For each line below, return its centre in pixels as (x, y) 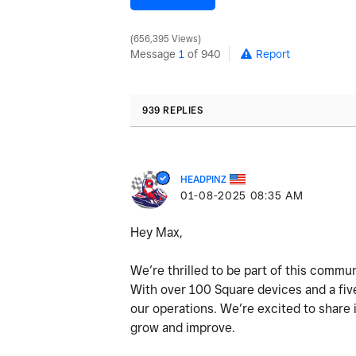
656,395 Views (166, 39)
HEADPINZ (203, 179)
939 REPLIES (173, 110)
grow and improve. (183, 327)
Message (155, 54)
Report (273, 54)
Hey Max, (157, 232)
